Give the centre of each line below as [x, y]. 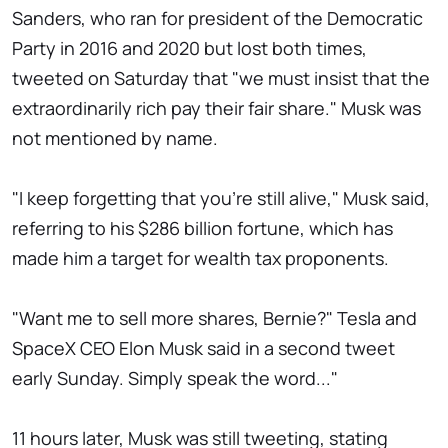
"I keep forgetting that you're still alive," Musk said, [221, 198]
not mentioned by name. [115, 138]
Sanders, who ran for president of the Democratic [217, 18]
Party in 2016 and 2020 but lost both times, [189, 48]
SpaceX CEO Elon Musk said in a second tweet [203, 348]
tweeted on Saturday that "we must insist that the [221, 78]
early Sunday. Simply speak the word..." [175, 378]
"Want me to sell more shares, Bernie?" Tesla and [214, 318]
